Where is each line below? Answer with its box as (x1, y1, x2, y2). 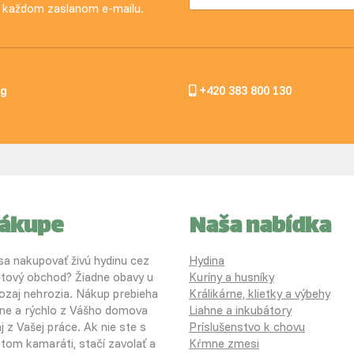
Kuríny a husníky (189, 269, 274, 285)
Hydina (189, 253, 224, 269)
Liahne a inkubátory (189, 303, 292, 318)
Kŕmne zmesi (189, 336, 259, 352)
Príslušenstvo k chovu (189, 319, 305, 335)
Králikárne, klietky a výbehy (189, 286, 330, 302)
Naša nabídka (189, 208, 331, 248)
